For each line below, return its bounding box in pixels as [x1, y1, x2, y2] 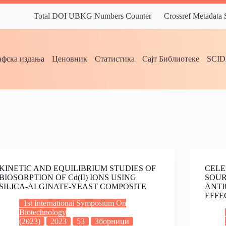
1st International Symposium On [23, 198, 126, 207]
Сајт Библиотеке [142, 54, 200, 63]
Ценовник [52, 54, 88, 63]
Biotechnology [19, 207, 66, 216]
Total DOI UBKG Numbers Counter [34, 12, 151, 20]
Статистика [95, 54, 135, 63]
